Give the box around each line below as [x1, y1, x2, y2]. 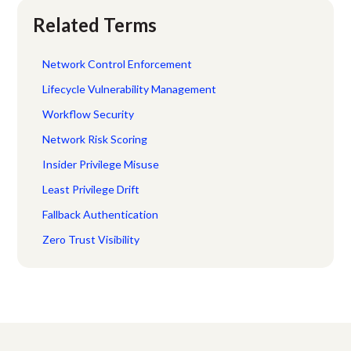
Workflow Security [42, 107, 135, 121]
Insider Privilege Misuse [42, 157, 160, 171]
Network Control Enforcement [42, 56, 193, 71]
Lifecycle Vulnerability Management [42, 81, 217, 96]
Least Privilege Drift [42, 182, 140, 196]
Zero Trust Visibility [42, 232, 140, 246]
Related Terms [33, 13, 157, 36]
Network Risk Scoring [42, 132, 148, 146]
